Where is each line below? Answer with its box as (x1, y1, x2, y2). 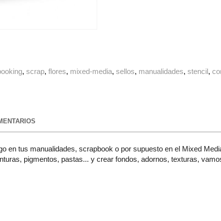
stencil (187, 67, 209, 76)
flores (48, 67, 67, 76)
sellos (116, 67, 135, 76)
